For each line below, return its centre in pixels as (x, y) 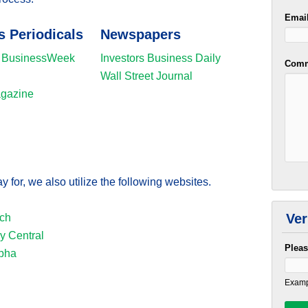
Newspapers (140, 34)
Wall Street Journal (146, 76)
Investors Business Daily (160, 58)
